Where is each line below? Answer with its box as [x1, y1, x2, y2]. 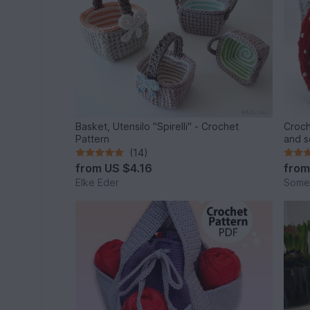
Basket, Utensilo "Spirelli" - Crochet [75, 120, 239, 132]
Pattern [75, 132, 110, 145]
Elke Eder [75, 176, 120, 188]
